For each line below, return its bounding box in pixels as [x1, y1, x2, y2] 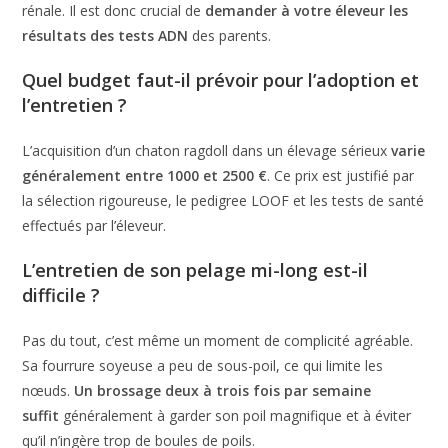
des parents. [188, 25, 272, 45]
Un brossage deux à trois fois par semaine [74, 380, 372, 400]
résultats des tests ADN [22, 25, 189, 45]
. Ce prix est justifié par [267, 165, 415, 185]
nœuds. [22, 380, 75, 400]
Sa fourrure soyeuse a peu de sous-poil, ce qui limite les [22, 355, 384, 375]
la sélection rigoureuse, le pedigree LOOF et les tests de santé [22, 190, 425, 210]
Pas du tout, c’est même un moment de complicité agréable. [22, 330, 414, 350]
